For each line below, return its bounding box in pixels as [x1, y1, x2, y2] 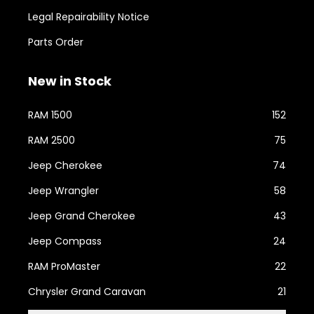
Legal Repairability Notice [28, 9, 149, 24]
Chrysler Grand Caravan [28, 284, 146, 299]
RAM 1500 [28, 107, 72, 122]
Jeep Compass [28, 233, 102, 248]
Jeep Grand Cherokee [28, 208, 135, 223]
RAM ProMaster [28, 259, 100, 273]
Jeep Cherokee [28, 158, 102, 172]
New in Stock [28, 71, 111, 90]
